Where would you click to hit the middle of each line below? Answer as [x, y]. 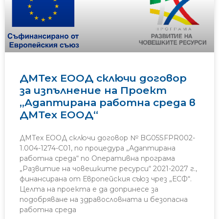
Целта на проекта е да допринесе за [89, 189]
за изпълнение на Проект [93, 90]
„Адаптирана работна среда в [108, 103]
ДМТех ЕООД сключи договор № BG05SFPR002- [107, 138]
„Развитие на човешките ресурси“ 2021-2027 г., [108, 169]
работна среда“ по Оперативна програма [97, 159]
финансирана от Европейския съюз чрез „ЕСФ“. [106, 179]
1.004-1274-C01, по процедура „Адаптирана [98, 148]
